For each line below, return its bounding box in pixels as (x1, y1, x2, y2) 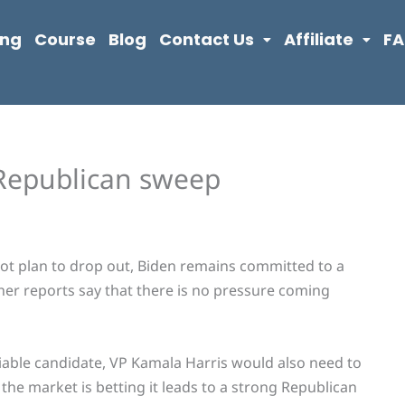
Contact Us (158, 28, 254, 51)
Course (33, 28, 96, 51)
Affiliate (283, 28, 353, 51)
